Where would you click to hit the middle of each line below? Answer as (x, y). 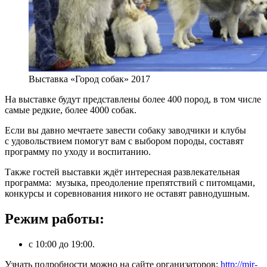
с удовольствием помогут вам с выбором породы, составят (124, 141)
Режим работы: (55, 218)
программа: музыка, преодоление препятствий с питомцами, (130, 182)
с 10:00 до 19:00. (62, 244)
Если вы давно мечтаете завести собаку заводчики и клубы (125, 130)
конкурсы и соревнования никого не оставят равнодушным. (127, 193)
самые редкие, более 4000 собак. (71, 110)
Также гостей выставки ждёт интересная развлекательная (122, 172)
